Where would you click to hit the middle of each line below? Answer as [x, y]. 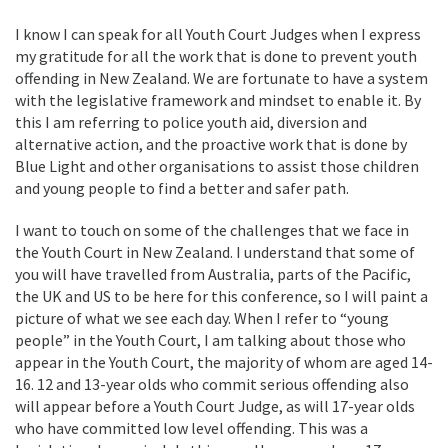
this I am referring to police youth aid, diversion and [191, 122]
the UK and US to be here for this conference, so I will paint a [221, 296]
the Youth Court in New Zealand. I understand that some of [215, 252]
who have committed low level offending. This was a [191, 428]
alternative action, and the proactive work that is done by [211, 144]
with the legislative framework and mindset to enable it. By [218, 100]
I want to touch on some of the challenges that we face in [212, 230]
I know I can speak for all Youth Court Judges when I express [218, 34]
